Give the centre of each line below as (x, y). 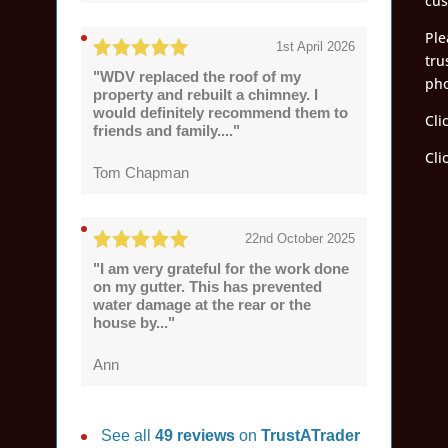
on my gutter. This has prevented (207, 286)
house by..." (133, 322)
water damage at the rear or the (201, 304)
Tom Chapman (140, 173)
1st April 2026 (316, 47)
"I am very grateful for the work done (220, 268)
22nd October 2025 (300, 238)
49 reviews (197, 435)
